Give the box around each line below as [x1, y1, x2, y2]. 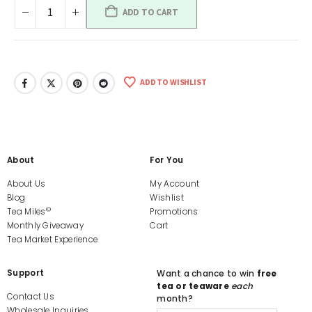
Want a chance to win [157, 267, 257, 279]
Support [7, 267, 45, 279]
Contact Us [7, 291, 54, 302]
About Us [7, 178, 46, 189]
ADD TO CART [122, 6, 178, 19]
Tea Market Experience [7, 234, 98, 245]
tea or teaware [157, 280, 229, 292]
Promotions [150, 206, 198, 217]
